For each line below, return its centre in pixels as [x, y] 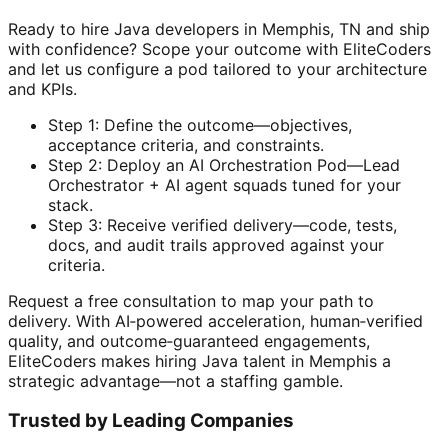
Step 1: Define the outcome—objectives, [200, 124]
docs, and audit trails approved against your [216, 244]
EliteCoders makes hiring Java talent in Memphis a [199, 360]
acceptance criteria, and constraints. [186, 144]
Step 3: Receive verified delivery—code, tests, [222, 224]
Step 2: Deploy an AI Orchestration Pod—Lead [224, 164]
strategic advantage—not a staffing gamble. [175, 380]
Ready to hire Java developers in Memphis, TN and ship [219, 28]
